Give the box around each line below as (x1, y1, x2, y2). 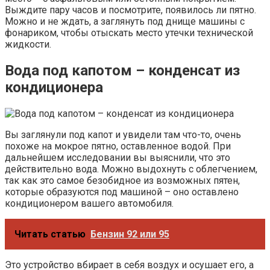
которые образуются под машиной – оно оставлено (5, 186, 239, 198)
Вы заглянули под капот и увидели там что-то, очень (5, 128, 241, 140)
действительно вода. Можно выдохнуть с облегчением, (5, 163, 257, 175)
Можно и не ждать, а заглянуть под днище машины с (5, 16, 245, 28)
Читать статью (14, 228, 86, 240)
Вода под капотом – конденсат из (5, 61, 240, 79)
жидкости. (5, 39, 51, 51)
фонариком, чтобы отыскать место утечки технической (5, 27, 253, 39)
